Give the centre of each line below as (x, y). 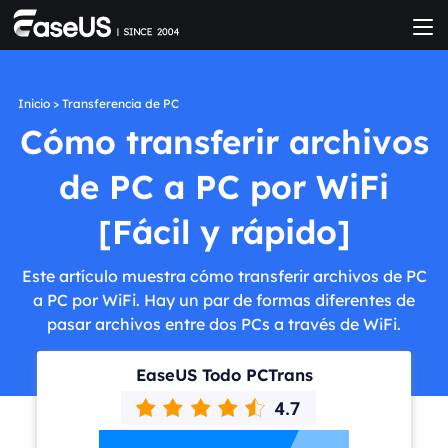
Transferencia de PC (120, 103)
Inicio (33, 103)
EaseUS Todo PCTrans (224, 374)
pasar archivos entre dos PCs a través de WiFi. (224, 323)
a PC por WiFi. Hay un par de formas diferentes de (224, 299)
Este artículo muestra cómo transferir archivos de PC (224, 275)
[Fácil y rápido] (224, 231)
